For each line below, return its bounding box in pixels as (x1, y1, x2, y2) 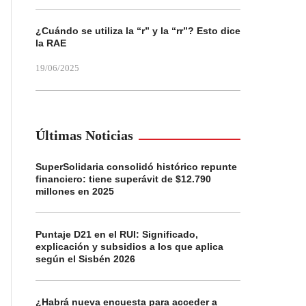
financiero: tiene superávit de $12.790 (36, 173, 211, 184)
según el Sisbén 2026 (36, 253, 135, 264)
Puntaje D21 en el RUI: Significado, (36, 229, 198, 240)
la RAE (36, 38, 66, 48)
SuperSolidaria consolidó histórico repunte (36, 161, 237, 172)
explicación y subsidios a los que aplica (36, 241, 223, 252)
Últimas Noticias (36, 128, 133, 143)
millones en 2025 (36, 186, 114, 197)
